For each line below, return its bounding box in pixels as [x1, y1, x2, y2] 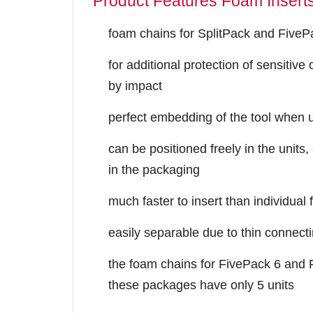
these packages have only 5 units [108, 278, 294, 293]
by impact [108, 79, 162, 94]
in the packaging [108, 163, 200, 177]
